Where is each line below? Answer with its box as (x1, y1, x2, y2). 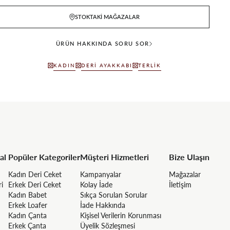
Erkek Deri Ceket (8, 180, 61, 189)
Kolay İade (80, 180, 112, 189)
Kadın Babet (8, 190, 47, 199)
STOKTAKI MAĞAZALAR (74, 13, 140, 20)
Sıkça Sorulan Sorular (80, 190, 147, 199)
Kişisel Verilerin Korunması (80, 210, 161, 220)
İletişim (169, 180, 191, 189)
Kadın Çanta (8, 210, 47, 220)
